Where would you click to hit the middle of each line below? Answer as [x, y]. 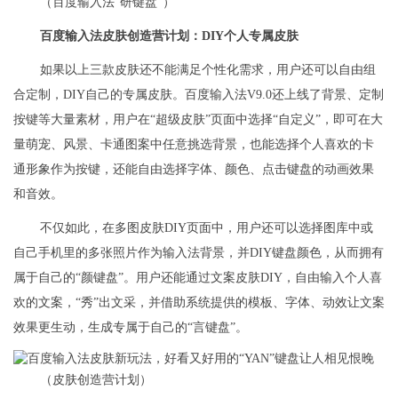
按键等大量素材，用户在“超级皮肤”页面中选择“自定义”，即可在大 [198, 120]
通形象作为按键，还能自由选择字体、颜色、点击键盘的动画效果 [194, 170]
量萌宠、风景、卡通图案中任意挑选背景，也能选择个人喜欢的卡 [194, 145]
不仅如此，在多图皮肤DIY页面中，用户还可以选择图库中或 [207, 228]
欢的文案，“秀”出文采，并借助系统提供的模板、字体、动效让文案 [199, 303]
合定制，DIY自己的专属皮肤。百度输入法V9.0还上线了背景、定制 [199, 95]
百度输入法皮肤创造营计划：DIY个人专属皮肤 [169, 36]
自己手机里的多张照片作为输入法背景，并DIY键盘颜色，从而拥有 [199, 253]
